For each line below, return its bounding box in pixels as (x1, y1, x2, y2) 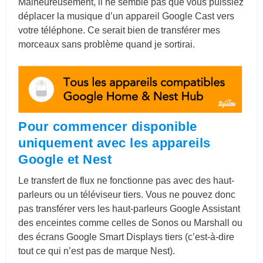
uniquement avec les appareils (18, 135, 211, 150)
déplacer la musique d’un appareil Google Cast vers (18, 11, 235, 22)
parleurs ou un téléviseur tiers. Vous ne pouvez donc (18, 189, 236, 200)
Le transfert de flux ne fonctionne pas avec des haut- (18, 175, 235, 186)
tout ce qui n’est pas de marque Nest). (18, 245, 176, 256)
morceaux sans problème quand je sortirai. (18, 39, 195, 50)
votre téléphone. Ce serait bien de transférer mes (18, 25, 221, 36)
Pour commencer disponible (18, 119, 197, 134)
